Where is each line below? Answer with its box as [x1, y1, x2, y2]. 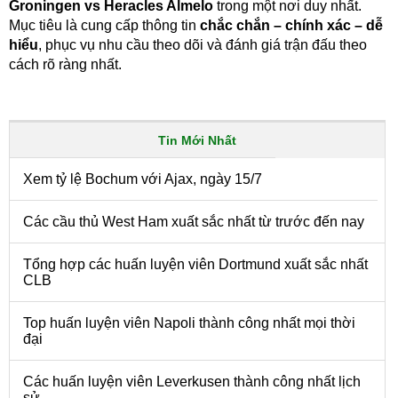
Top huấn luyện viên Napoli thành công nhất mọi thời [23, 314, 355, 330]
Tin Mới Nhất [157, 132, 236, 147]
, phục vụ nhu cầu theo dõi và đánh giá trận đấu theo [38, 36, 367, 52]
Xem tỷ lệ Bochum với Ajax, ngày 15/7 [23, 171, 262, 187]
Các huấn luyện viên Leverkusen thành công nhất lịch [23, 373, 361, 389]
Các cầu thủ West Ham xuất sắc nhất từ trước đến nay [23, 213, 364, 229]
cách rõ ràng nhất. [9, 56, 122, 72]
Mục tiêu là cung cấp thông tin [9, 17, 200, 33]
